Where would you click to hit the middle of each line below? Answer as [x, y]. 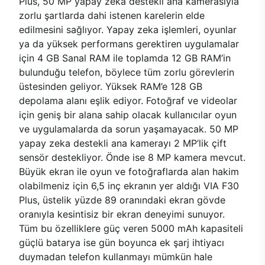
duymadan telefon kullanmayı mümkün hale [116, 256]
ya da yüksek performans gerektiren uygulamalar [129, 43]
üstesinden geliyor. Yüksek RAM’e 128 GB [111, 86]
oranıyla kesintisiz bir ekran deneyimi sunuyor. [123, 214]
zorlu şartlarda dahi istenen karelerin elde [112, 15]
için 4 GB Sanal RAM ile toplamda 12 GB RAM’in [125, 58]
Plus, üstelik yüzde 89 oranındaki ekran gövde [122, 200]
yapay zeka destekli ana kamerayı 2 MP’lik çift [123, 143]
